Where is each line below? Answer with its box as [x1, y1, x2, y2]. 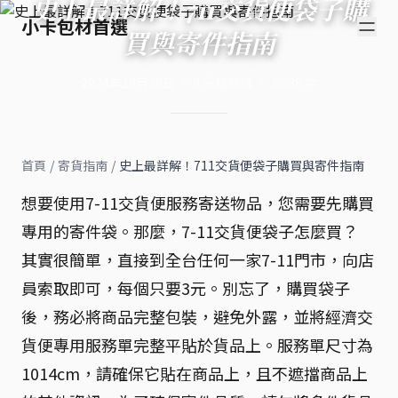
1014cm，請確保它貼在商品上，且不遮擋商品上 [21, 362, 368, 385]
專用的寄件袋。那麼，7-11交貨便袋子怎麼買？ [21, 219, 358, 243]
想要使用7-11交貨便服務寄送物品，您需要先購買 [21, 191, 374, 214]
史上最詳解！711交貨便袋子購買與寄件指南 [119, 156, 364, 174]
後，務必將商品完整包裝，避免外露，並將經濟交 [21, 305, 373, 328]
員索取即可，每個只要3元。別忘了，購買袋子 [21, 276, 350, 299]
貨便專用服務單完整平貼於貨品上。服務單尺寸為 [21, 333, 373, 356]
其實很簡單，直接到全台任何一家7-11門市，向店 [21, 248, 374, 271]
